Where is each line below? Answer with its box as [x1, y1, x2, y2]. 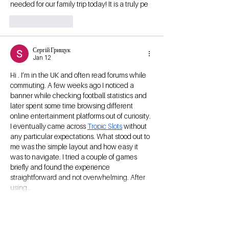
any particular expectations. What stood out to [10, 132, 151, 141]
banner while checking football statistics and [10, 91, 148, 100]
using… [10, 183, 31, 192]
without [122, 122, 148, 131]
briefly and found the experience [10, 163, 111, 172]
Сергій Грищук [33, 46, 71, 54]
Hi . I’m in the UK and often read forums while [10, 71, 148, 80]
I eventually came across [10, 122, 87, 131]
